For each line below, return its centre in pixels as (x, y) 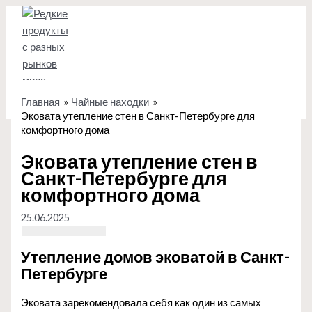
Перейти (25, 13)
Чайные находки (110, 102)
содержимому (38, 46)
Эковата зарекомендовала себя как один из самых (141, 302)
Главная (41, 102)
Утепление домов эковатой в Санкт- (156, 256)
